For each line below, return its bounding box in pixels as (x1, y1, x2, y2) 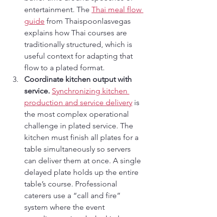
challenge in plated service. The (24, 121, 135, 130)
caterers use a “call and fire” (24, 190, 123, 200)
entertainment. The (24, 4, 92, 14)
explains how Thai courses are (24, 28, 129, 37)
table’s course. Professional (24, 179, 119, 188)
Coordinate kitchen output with (24, 74, 134, 84)
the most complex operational (24, 109, 131, 119)
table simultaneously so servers (24, 144, 133, 154)
